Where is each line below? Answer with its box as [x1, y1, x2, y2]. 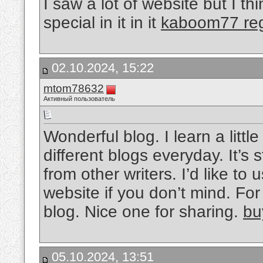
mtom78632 [43, 82, 104, 95]
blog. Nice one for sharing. [43, 203, 243, 221]
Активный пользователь [43, 95, 115, 102]
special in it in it [43, 14, 161, 32]
